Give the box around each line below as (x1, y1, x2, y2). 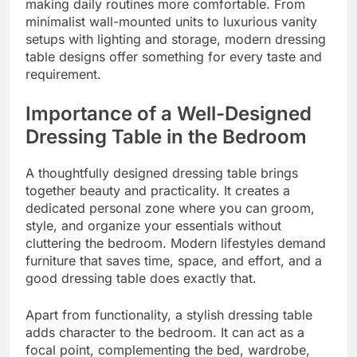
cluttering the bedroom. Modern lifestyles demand (25, 235, 326, 252)
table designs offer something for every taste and (25, 49, 322, 65)
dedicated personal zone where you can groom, (25, 200, 315, 217)
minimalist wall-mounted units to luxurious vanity (25, 14, 317, 30)
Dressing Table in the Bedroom (25, 125, 307, 149)
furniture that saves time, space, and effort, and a (25, 253, 322, 269)
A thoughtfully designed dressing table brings (25, 165, 298, 182)
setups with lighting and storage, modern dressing (25, 31, 326, 48)
